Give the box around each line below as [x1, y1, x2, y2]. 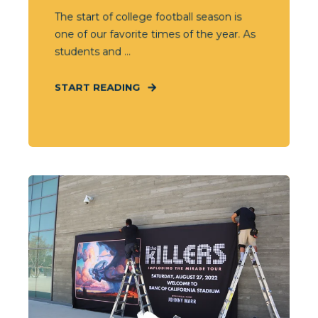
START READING [54, 81, 141, 93]
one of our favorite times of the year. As [54, 27, 256, 41]
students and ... [54, 45, 131, 58]
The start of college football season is [54, 10, 242, 23]
